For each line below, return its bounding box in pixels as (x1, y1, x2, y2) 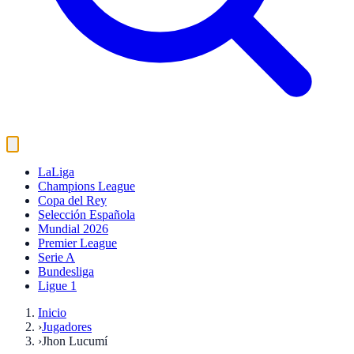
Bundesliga (38, 265, 94, 278)
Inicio (38, 306, 66, 319)
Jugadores (42, 320, 92, 333)
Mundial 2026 (38, 222, 108, 235)
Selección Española (38, 208, 135, 221)
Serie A (38, 250, 75, 264)
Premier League (38, 236, 117, 250)
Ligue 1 (38, 279, 77, 292)
